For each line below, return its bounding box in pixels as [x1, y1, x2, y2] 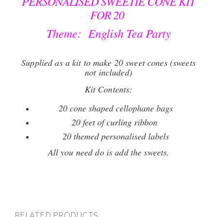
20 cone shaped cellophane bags [59, 102, 173, 114]
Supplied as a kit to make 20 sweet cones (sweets [21, 57, 196, 68]
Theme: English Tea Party [46, 25, 171, 41]
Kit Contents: [84, 83, 133, 95]
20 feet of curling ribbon [71, 116, 160, 128]
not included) [85, 66, 132, 78]
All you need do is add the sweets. [47, 146, 170, 158]
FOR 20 [90, 7, 127, 22]
